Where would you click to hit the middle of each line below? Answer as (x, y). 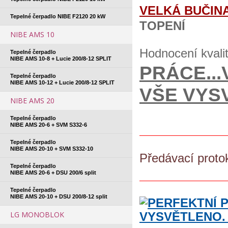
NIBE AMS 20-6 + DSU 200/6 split (53, 173)
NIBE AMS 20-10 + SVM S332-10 (52, 149)
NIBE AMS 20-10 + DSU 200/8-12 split (59, 196)
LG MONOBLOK (37, 215)
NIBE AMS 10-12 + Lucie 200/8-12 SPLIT (62, 82)
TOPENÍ (162, 26)
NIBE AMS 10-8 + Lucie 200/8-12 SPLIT (61, 59)
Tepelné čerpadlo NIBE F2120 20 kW (58, 16)
